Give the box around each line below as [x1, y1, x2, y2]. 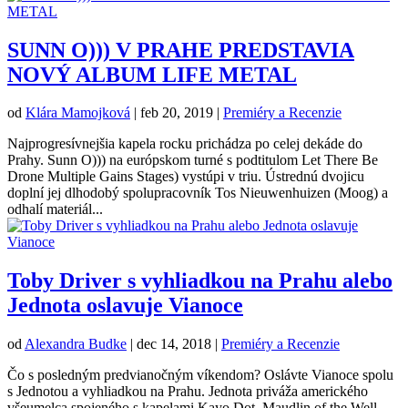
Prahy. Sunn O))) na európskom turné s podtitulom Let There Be [7, 152, 378, 168]
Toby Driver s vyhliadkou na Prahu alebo [7, 269, 393, 293]
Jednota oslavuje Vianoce [7, 293, 243, 318]
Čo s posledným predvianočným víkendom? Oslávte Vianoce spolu [7, 367, 393, 383]
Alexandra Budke [25, 336, 127, 352]
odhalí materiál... [7, 201, 103, 218]
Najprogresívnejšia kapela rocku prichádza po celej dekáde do [7, 136, 362, 152]
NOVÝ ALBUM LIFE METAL [7, 62, 297, 87]
